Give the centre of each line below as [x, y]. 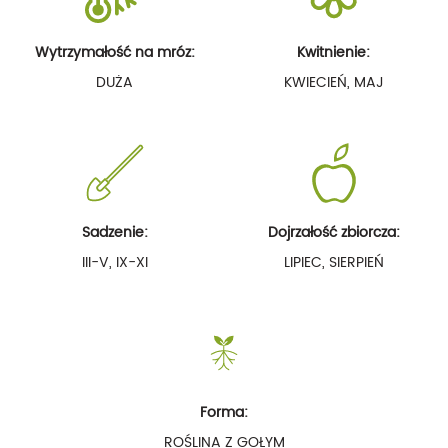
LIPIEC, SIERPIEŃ [333, 262]
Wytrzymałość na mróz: [114, 52]
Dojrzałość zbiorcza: [333, 232]
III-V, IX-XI [114, 262]
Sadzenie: [114, 232]
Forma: [224, 412]
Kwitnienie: [333, 52]
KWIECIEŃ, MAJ [333, 82]
